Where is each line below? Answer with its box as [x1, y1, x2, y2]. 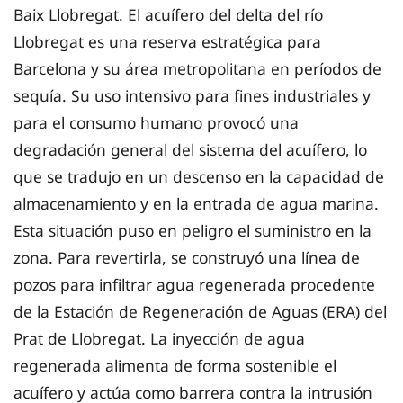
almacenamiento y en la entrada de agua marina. [13, 192, 379, 214]
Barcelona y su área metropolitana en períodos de [13, 57, 381, 79]
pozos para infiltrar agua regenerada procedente [13, 273, 375, 295]
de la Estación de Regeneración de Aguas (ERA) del [13, 300, 387, 322]
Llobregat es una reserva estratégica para [13, 30, 321, 52]
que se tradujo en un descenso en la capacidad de [13, 165, 384, 187]
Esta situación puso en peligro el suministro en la [13, 219, 372, 241]
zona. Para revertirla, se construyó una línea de [13, 246, 360, 268]
